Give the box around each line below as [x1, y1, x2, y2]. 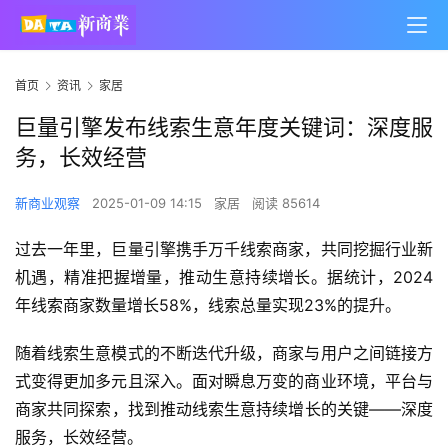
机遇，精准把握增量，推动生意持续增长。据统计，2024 [15, 267, 433, 288]
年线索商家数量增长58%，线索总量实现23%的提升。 [15, 295, 401, 316]
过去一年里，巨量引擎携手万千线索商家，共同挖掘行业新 [15, 239, 433, 260]
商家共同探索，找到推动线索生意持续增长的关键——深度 [15, 399, 433, 420]
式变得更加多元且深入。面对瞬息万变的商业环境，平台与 [15, 371, 433, 392]
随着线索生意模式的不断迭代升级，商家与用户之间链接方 [15, 343, 433, 364]
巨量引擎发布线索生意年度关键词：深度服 [15, 114, 433, 141]
